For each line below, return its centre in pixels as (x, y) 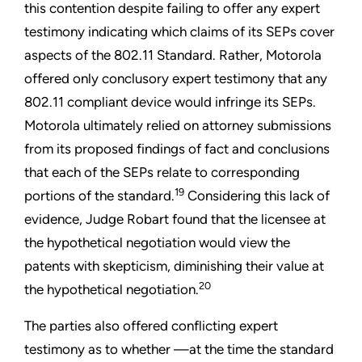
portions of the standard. (99, 196)
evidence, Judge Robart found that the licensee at (175, 219)
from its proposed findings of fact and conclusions (177, 149)
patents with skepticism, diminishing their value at (174, 266)
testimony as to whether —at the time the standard (179, 349)
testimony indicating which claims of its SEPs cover (179, 32)
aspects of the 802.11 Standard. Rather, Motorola (173, 55)
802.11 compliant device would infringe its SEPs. (170, 102)
